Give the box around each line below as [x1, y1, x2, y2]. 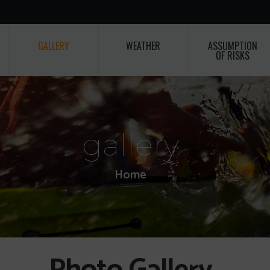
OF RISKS [215, 48, 250, 63]
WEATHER [125, 38, 160, 53]
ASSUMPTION [207, 38, 257, 53]
